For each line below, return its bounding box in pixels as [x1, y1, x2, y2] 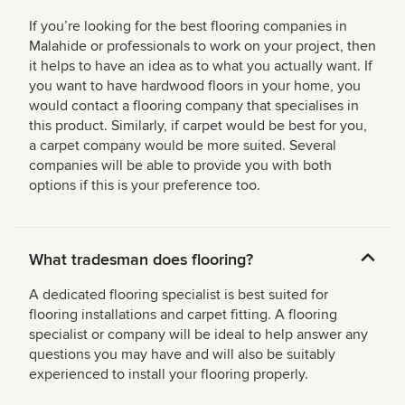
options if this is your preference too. [29, 176, 260, 195]
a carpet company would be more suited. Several [29, 137, 336, 155]
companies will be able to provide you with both [29, 156, 332, 175]
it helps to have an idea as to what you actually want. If [29, 57, 372, 76]
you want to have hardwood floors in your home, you [29, 77, 361, 96]
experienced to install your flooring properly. [29, 365, 308, 384]
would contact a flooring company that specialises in [29, 97, 359, 116]
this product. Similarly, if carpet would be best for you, [29, 117, 367, 136]
